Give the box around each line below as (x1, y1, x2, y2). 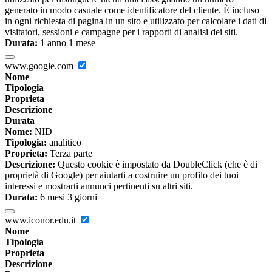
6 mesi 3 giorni (38, 192, 97, 203)
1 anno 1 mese (38, 38, 95, 49)
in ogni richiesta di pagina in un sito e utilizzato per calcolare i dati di (5, 16, 267, 27)
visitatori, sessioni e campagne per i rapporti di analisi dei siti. (5, 27, 238, 38)
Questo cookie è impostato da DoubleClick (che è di (55, 159, 257, 170)
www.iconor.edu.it (5, 215, 78, 226)
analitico (47, 137, 81, 148)
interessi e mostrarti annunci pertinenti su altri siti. (5, 181, 193, 192)
